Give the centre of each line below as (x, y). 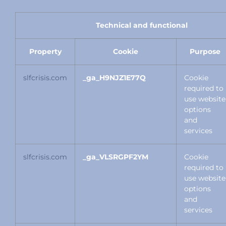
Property (45, 52)
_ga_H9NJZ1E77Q (114, 78)
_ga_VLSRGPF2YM (116, 157)
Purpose (205, 52)
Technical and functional (142, 25)
